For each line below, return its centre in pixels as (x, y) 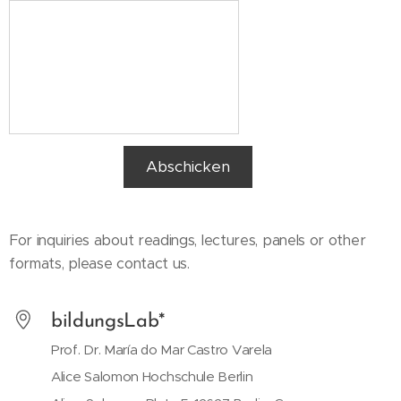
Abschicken (188, 166)
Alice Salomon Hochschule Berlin (152, 376)
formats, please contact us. (99, 264)
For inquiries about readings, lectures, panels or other (188, 240)
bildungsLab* (108, 322)
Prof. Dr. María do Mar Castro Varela (162, 350)
